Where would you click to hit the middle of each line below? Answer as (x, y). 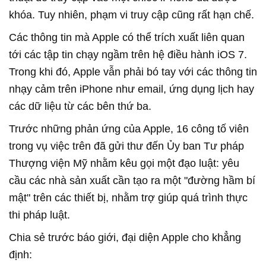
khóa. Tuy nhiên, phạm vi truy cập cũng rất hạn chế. (132, 15)
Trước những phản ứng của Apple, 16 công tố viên (129, 129)
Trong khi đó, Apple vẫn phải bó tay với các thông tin (133, 72)
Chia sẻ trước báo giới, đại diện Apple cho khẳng (125, 237)
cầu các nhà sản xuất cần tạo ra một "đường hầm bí (132, 180)
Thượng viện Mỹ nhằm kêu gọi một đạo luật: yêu (124, 163)
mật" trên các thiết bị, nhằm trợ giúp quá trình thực (128, 197)
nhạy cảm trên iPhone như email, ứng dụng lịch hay (132, 89)
